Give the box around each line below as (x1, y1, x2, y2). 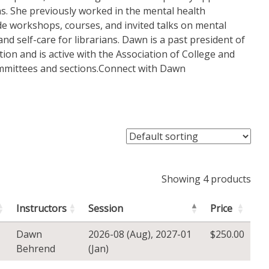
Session (88, 201, 124, 215)
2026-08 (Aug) (88, 227, 151, 241)
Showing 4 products (161, 172, 251, 186)
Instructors (16, 201, 67, 215)
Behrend (16, 241, 56, 255)
